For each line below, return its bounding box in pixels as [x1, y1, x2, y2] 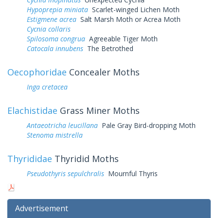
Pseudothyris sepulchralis [27, 168, 104, 178]
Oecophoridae [7, 66, 67, 78]
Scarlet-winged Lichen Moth [88, 4, 180, 14]
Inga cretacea [27, 82, 68, 91]
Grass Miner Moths [57, 104, 140, 116]
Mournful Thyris [104, 168, 158, 178]
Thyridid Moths [52, 152, 119, 164]
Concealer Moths [67, 66, 140, 78]
